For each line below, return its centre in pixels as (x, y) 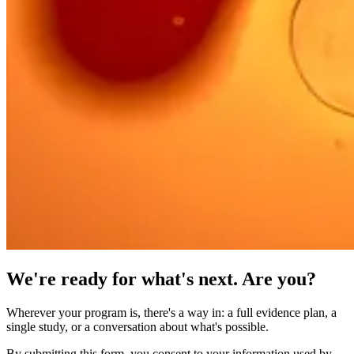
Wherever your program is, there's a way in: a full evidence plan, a (171, 312)
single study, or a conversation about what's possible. (137, 326)
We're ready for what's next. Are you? (161, 279)
